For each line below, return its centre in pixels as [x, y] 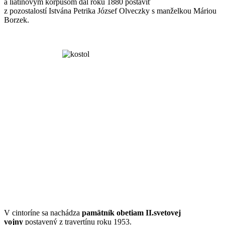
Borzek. [17, 20]
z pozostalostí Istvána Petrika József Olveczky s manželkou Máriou [110, 11]
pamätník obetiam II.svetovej [131, 212]
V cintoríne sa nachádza [43, 212]
